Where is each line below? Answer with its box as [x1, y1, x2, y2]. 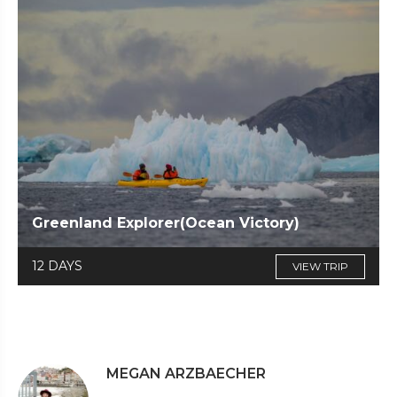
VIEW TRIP [292, 260, 348, 274]
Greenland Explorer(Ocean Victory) [32, 214, 300, 232]
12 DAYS [32, 258, 82, 275]
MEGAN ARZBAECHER [106, 365, 266, 383]
